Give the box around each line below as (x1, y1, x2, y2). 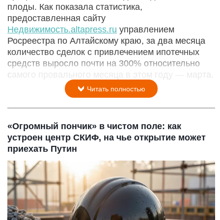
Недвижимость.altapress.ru (7, 25, 117, 35)
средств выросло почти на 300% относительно (7, 58, 200, 69)
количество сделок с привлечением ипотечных (7, 47, 199, 57)
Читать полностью (85, 85, 145, 93)
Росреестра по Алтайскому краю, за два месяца (7, 36, 205, 46)
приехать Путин (7, 144, 77, 154)
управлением (117, 25, 174, 35)
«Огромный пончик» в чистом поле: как (7, 121, 181, 132)
